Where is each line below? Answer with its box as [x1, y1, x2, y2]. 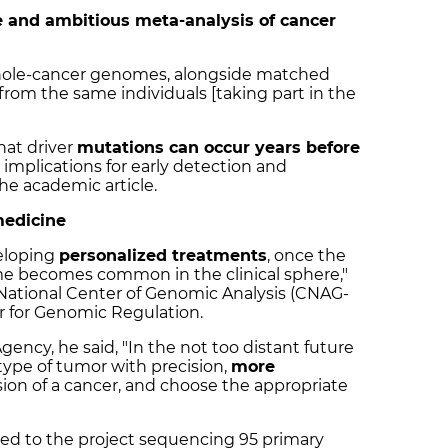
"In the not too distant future [122, 338, 354, 358]
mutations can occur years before [77, 138, 360, 158]
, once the [267, 246, 346, 266]
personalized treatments [59, 246, 267, 266]
